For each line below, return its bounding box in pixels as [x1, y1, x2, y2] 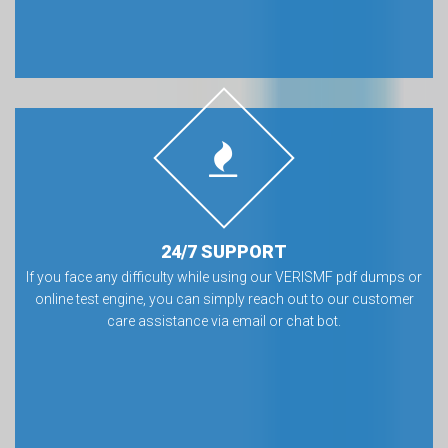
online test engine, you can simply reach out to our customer [34, 291, 414, 307]
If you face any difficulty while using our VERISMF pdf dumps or [26, 269, 422, 285]
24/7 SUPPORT [161, 241, 287, 262]
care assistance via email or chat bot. [107, 313, 341, 329]
